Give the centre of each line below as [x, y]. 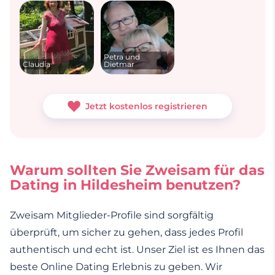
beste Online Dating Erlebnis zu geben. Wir [116, 267]
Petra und [122, 56]
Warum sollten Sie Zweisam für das [137, 170]
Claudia [36, 64]
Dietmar [119, 64]
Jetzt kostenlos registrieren [146, 107]
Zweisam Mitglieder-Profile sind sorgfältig [112, 215]
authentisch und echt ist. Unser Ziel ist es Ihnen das [137, 250]
